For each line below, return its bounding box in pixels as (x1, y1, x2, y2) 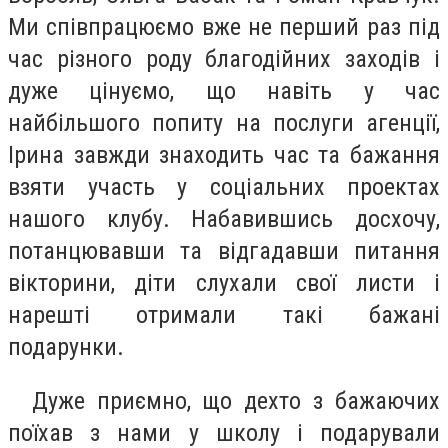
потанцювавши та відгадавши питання (8, 236, 440, 265)
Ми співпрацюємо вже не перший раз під (8, 12, 440, 41)
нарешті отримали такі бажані (8, 300, 440, 329)
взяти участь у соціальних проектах (8, 172, 440, 201)
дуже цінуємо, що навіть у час (8, 76, 440, 105)
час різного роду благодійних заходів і (8, 44, 440, 73)
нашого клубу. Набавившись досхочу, (8, 204, 440, 233)
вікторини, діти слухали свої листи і (8, 268, 440, 297)
